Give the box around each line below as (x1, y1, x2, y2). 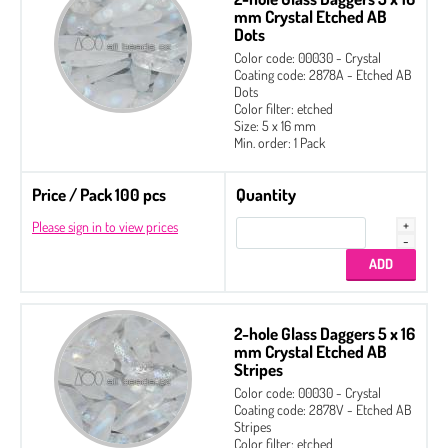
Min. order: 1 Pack (234, 133, 325, 151)
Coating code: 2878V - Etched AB (234, 400, 412, 418)
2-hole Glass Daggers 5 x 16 (234, 322, 415, 344)
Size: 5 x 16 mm (234, 116, 316, 134)
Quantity (236, 183, 296, 205)
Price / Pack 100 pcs (32, 183, 166, 205)
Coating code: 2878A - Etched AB (234, 65, 412, 83)
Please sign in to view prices (32, 217, 178, 235)
